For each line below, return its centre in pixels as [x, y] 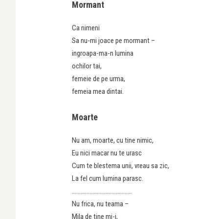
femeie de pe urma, [99, 78]
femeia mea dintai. [98, 91]
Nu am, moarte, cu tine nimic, [113, 140]
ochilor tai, [87, 66]
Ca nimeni [86, 28]
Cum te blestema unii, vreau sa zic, [120, 165]
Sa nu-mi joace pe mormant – [113, 40]
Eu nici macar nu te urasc [107, 153]
